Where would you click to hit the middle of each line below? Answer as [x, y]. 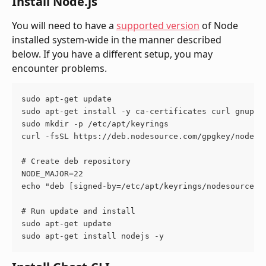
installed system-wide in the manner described [118, 39]
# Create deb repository [76, 161]
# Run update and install [78, 211]
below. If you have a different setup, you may [113, 54]
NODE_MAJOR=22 [52, 173]
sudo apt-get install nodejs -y [93, 236]
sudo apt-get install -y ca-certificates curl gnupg [140, 111]
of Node [220, 25]
